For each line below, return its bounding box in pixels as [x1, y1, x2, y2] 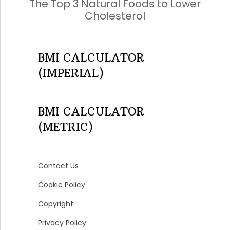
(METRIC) [37, 120, 93, 135]
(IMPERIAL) [37, 66, 104, 81]
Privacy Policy [37, 218, 86, 228]
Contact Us [37, 161, 79, 171]
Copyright [37, 199, 73, 209]
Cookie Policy [37, 180, 85, 190]
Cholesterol [84, 9, 145, 24]
